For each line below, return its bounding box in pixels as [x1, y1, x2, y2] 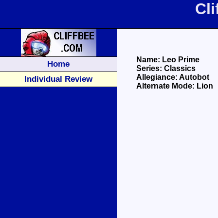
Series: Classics [136, 64, 196, 73]
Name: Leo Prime [136, 55, 200, 64]
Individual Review [24, 74, 92, 84]
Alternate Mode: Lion [136, 82, 213, 90]
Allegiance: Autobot [136, 73, 209, 81]
